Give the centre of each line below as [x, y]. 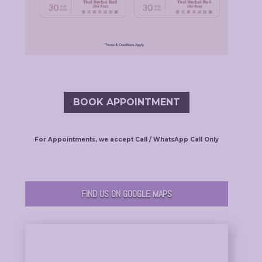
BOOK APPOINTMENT [126, 102]
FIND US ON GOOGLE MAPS [126, 194]
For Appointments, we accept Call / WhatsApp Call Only [126, 139]
